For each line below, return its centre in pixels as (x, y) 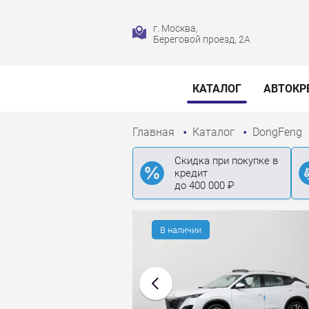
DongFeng (279, 132)
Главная (155, 132)
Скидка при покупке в (226, 161)
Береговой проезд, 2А (202, 39)
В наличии (181, 230)
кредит (191, 173)
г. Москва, (176, 28)
